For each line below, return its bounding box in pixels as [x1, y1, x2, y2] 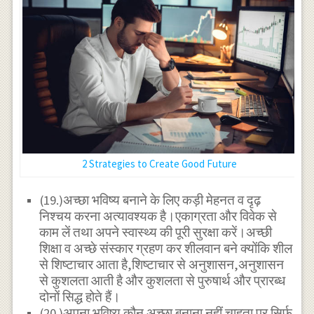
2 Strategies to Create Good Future [82, 156, 238, 170]
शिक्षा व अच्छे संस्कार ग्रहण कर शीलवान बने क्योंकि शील [39, 240, 293, 257]
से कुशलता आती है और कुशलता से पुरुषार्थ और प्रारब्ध [39, 273, 286, 289]
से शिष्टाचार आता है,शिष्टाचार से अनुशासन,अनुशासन [39, 257, 285, 273]
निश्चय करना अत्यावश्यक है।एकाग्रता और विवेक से [39, 208, 278, 225]
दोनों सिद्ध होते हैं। [39, 289, 121, 306]
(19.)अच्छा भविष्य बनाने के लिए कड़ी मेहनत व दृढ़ [39, 192, 261, 209]
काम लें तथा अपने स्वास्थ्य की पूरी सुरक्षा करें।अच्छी [39, 224, 273, 241]
